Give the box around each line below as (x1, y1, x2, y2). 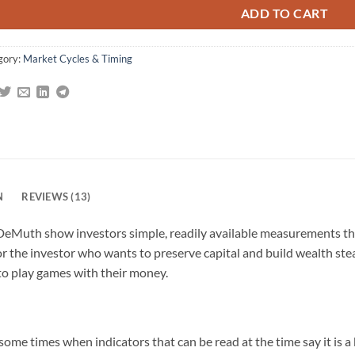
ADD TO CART (240, 6, 329, 21)
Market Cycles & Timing (23, 52, 132, 65)
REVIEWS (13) (21, 189, 91, 203)
